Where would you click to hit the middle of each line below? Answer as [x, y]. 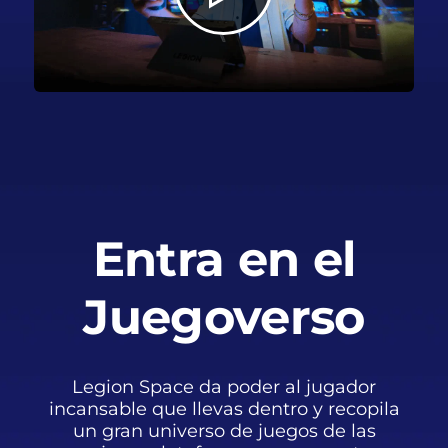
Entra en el [224, 258]
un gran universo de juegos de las [224, 430]
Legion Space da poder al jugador [224, 386]
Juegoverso [224, 316]
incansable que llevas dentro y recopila [224, 408]
